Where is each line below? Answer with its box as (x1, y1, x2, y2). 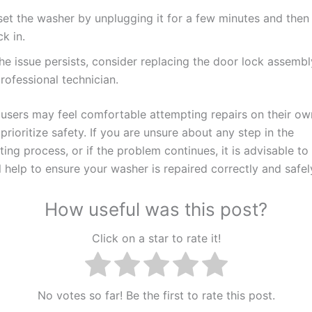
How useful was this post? (45, 198, 267, 221)
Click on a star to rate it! (91, 231, 221, 245)
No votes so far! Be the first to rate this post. (37, 288, 275, 303)
